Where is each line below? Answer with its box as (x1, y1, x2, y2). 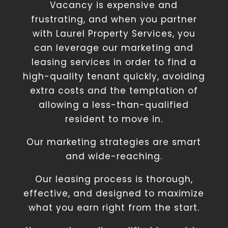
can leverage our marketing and (34, 42, 194, 54)
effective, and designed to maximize (23, 187, 205, 199)
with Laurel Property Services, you (32, 27, 195, 40)
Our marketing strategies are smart (26, 136, 202, 148)
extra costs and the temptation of (30, 84, 198, 97)
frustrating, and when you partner (31, 13, 197, 25)
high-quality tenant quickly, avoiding (22, 70, 205, 82)
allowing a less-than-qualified (39, 99, 189, 111)
